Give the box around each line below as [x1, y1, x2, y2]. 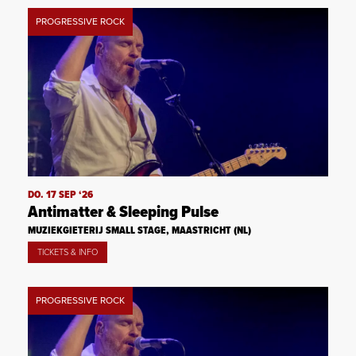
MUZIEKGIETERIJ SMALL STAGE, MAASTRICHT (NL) [28, 224, 251, 238]
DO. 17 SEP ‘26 [28, 188, 93, 203]
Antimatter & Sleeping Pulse [28, 202, 219, 224]
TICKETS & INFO [37, 247, 98, 258]
